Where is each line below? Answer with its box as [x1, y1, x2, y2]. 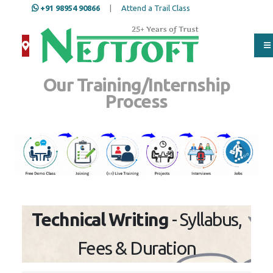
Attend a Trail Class [121, 4, 190, 12]
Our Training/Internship [43, 74, 230, 95]
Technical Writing [31, 209, 169, 230]
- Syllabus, [168, 209, 242, 230]
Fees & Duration [77, 238, 196, 258]
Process [105, 91, 168, 112]
